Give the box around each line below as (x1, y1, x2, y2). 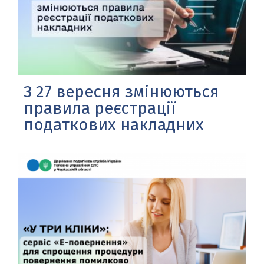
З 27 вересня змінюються (24, 81, 219, 101)
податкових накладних (24, 114, 204, 134)
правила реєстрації (24, 98, 176, 118)
